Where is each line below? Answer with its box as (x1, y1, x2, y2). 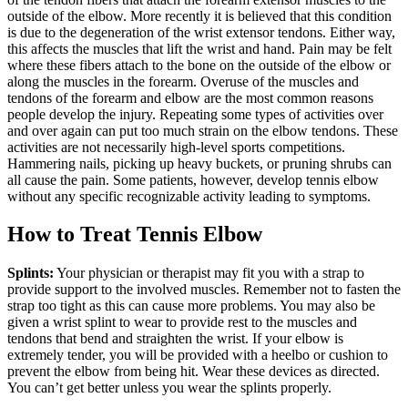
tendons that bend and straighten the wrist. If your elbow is (7, 331, 343, 347)
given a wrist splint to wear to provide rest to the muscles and (7, 314, 357, 331)
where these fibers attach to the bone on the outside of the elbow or (7, 56, 391, 73)
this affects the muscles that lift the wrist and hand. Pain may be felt (7, 40, 392, 56)
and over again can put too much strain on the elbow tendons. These (7, 122, 398, 138)
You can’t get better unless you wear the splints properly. (7, 380, 331, 396)
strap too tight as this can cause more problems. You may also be (7, 298, 375, 314)
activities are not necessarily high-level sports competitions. (7, 138, 345, 155)
